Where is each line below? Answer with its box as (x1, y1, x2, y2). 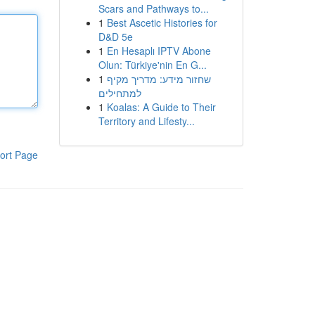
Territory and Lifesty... (98, 114, 195, 128)
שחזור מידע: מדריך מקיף (106, 72, 211, 86)
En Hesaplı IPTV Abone (106, 44, 211, 58)
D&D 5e (98, 30, 133, 44)
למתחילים (98, 86, 141, 100)
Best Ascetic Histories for (106, 15, 217, 30)
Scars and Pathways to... (98, 1, 209, 15)
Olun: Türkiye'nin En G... (98, 58, 207, 72)
